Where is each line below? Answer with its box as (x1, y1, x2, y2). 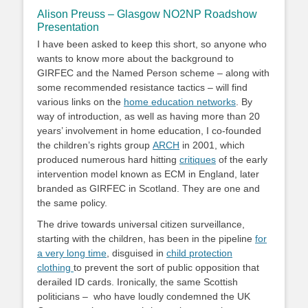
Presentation (37, 21, 99, 33)
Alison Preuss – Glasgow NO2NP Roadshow (37, 8, 257, 20)
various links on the (37, 96, 124, 107)
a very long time (37, 247, 107, 258)
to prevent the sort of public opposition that (74, 262, 259, 273)
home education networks (124, 96, 236, 107)
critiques (179, 154, 216, 165)
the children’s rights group (37, 140, 153, 151)
